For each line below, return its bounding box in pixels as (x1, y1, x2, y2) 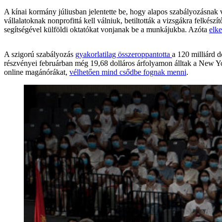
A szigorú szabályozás (4, 50, 75, 58)
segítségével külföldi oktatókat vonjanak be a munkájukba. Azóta (4, 25, 209, 34)
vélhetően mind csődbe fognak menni (69, 67, 186, 76)
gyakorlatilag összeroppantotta (75, 50, 172, 58)
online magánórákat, (4, 67, 69, 76)
